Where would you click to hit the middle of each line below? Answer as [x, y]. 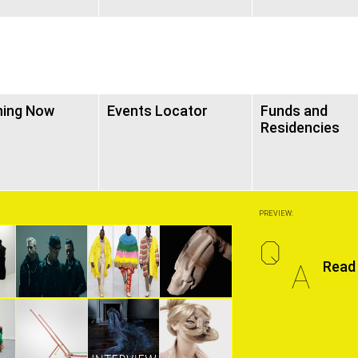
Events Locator [157, 111]
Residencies [300, 127]
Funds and [294, 111]
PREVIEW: [276, 213]
